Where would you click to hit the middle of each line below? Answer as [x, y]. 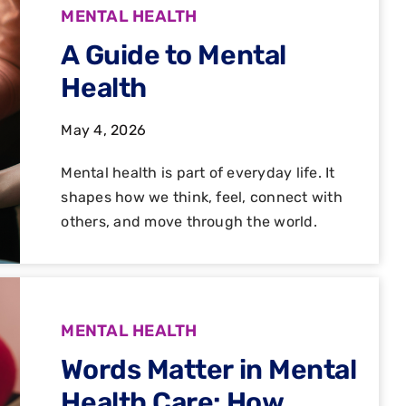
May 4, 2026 [104, 130]
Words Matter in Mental [209, 369]
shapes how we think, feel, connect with [202, 197]
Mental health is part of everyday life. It [198, 172]
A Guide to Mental [174, 55]
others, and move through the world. [189, 221]
